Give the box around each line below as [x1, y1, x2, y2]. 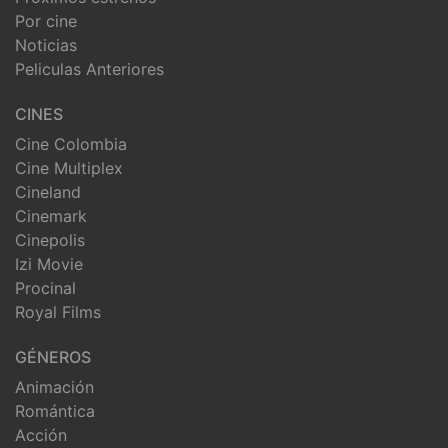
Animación [15, 377, 94, 398]
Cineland [15, 182, 81, 203]
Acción [15, 425, 67, 446]
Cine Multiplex [15, 158, 123, 179]
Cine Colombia [15, 134, 127, 155]
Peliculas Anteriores [15, 59, 164, 80]
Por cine [15, 11, 77, 32]
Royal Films [15, 302, 101, 323]
